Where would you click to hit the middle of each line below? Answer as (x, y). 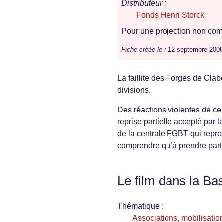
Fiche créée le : (144, 50)
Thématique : (140, 206)
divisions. (134, 90)
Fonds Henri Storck (170, 15)
